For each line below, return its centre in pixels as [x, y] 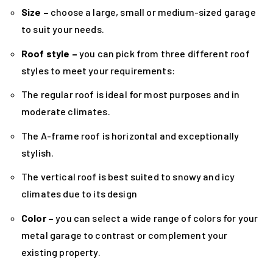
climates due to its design [79, 194]
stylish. [38, 152]
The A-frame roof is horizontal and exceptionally [130, 135]
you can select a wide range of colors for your [156, 218]
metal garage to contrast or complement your [125, 235]
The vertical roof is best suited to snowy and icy [128, 177]
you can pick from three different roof [163, 53]
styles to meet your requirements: [98, 70]
